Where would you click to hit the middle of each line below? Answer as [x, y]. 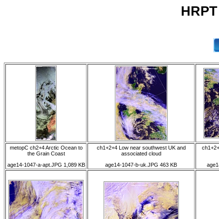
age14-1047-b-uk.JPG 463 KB [141, 165]
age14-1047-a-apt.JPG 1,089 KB [46, 165]
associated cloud [141, 153]
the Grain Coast [46, 153]
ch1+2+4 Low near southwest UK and [141, 148]
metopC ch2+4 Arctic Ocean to [46, 148]
